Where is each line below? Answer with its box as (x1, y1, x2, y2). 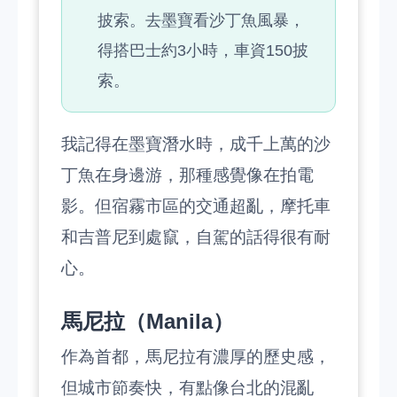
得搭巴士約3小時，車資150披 (97, 42, 308, 59)
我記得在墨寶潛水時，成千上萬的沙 (61, 135, 331, 153)
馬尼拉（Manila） (61, 309, 234, 333)
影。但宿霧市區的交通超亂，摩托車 (61, 197, 331, 215)
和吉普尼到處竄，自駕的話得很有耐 (61, 228, 331, 246)
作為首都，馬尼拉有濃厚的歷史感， (61, 347, 331, 366)
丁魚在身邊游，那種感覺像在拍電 (61, 166, 314, 184)
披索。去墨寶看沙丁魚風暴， (97, 12, 305, 29)
